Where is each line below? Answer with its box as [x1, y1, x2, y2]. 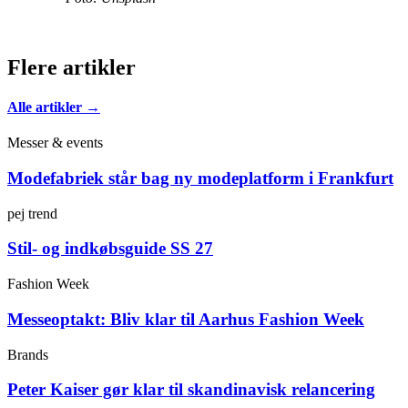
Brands [7, 346, 48, 362]
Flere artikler [7, 55, 136, 79]
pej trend [7, 205, 57, 221]
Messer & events [7, 135, 103, 151]
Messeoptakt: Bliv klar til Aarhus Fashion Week [7, 309, 364, 329]
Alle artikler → [7, 98, 100, 115]
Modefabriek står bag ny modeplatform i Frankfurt [7, 168, 393, 188]
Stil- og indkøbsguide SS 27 [7, 239, 213, 259]
